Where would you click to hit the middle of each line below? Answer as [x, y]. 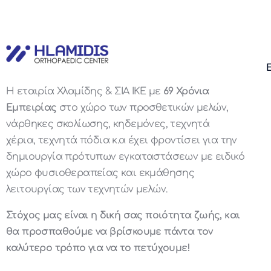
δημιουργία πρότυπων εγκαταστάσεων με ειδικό [126, 157]
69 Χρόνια [186, 92]
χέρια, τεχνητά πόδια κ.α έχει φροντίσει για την [122, 141]
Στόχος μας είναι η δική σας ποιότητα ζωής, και [123, 216]
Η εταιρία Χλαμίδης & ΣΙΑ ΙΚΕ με [85, 92]
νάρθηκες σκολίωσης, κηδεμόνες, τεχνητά [108, 124]
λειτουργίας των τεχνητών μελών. [87, 190]
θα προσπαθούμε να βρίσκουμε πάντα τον [109, 232]
